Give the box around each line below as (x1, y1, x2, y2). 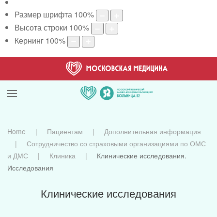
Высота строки (15, 22, 67, 33)
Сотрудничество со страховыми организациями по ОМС (27, 138, 206, 148)
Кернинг (15, 34, 44, 46)
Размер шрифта (15, 9, 72, 20)
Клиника (49, 150, 76, 160)
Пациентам (47, 126, 83, 136)
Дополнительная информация (104, 126, 201, 136)
